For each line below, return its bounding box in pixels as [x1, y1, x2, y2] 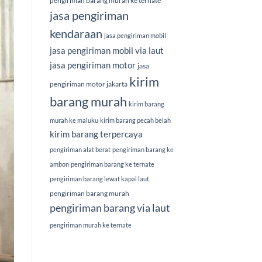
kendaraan [49, 26, 102, 41]
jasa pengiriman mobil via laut [49, 45, 164, 56]
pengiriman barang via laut [49, 201, 170, 215]
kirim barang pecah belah [99, 116, 171, 125]
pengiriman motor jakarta [49, 80, 127, 89]
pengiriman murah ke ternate [49, 221, 132, 229]
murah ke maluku [49, 116, 98, 125]
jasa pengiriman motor [49, 60, 136, 71]
